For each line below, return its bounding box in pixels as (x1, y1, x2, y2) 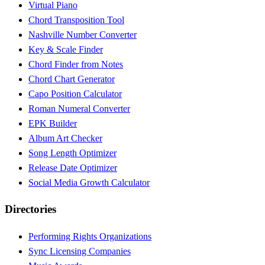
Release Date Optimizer (28, 162, 117, 173)
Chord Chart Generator (28, 73, 115, 84)
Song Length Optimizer (28, 147, 117, 158)
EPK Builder (28, 118, 77, 128)
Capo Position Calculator (28, 88, 122, 99)
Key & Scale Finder (28, 44, 103, 54)
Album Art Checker (28, 132, 102, 143)
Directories (5, 203, 56, 216)
